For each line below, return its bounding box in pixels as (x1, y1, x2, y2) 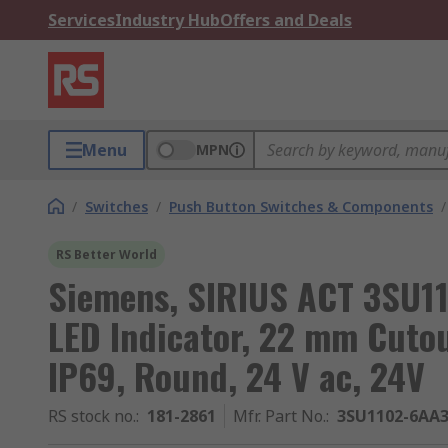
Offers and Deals (220, 9, 352, 31)
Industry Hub (115, 9, 220, 31)
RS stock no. (48, 405, 136, 427)
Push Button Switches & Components (169, 197, 433, 216)
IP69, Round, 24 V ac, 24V (48, 349, 425, 402)
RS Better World (56, 246, 157, 263)
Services (48, 9, 115, 31)
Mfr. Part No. (233, 405, 326, 427)
